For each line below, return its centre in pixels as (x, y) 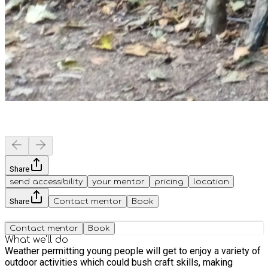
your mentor (118, 181)
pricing (169, 181)
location (211, 181)
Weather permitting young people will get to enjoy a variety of (133, 251)
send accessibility (46, 181)
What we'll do (36, 240)
